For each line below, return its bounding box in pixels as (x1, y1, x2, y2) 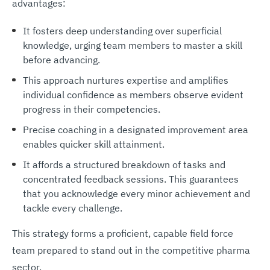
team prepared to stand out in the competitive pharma (12, 243, 250, 256)
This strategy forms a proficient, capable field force (12, 227, 233, 239)
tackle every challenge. (22, 201, 122, 214)
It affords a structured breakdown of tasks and (22, 158, 225, 171)
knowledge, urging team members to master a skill (22, 39, 242, 51)
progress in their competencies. (22, 102, 160, 115)
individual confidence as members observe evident (22, 88, 243, 101)
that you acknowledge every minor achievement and (22, 187, 250, 199)
